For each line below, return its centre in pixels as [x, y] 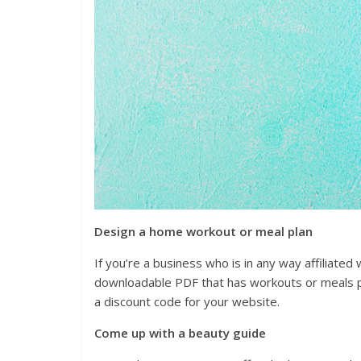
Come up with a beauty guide [180, 333]
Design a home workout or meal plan [203, 232]
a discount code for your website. [187, 302]
